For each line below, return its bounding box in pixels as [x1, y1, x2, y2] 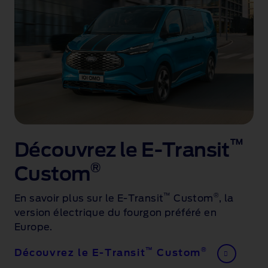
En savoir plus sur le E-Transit [14, 193, 164, 203]
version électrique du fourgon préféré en [14, 208, 217, 218]
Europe [14, 222, 50, 232]
